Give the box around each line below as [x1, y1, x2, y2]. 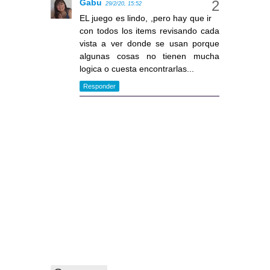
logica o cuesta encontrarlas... [80, 64, 194, 74]
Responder [83, 82, 116, 90]
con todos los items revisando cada [80, 26, 219, 36]
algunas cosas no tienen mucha [80, 51, 219, 61]
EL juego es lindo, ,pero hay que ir [80, 13, 212, 24]
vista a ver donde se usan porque [80, 39, 219, 49]
